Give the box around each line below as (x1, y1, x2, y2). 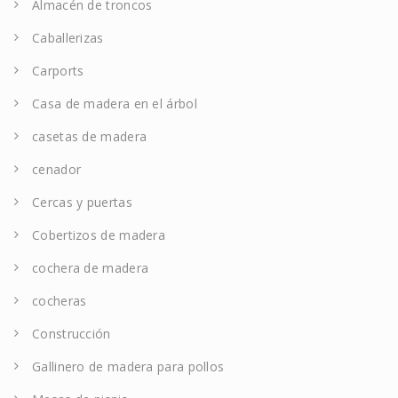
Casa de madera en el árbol (32, 95, 197, 113)
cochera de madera (32, 259, 149, 277)
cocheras (32, 292, 87, 310)
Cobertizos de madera (32, 227, 165, 244)
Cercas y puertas (32, 194, 132, 211)
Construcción (32, 325, 111, 343)
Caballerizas (32, 29, 104, 47)
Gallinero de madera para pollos (32, 358, 225, 376)
